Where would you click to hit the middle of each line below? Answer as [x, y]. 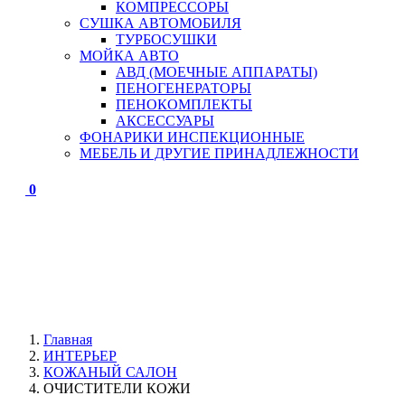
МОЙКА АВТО [129, 56]
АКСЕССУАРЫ [165, 121]
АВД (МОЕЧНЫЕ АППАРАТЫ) [217, 72]
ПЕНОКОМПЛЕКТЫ [184, 104]
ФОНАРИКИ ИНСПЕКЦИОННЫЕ [192, 137]
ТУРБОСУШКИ [166, 39]
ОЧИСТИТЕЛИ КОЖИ [117, 388]
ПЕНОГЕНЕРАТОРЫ [184, 88]
